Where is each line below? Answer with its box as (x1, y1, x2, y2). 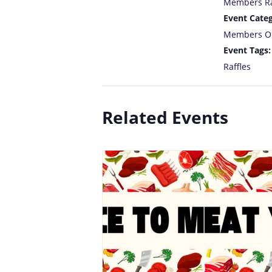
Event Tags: (223, 44, 271, 56)
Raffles (223, 60, 251, 72)
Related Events (102, 105, 228, 129)
